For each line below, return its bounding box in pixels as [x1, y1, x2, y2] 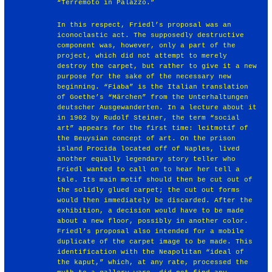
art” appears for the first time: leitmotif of [57, 124, 249, 132]
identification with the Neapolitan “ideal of [57, 248, 245, 256]
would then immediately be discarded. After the [57, 196, 253, 204]
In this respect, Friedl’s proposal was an [57, 21, 232, 29]
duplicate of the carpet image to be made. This [57, 237, 253, 245]
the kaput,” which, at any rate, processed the [57, 258, 249, 266]
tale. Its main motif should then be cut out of [57, 175, 253, 183]
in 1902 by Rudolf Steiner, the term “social [57, 114, 240, 121]
